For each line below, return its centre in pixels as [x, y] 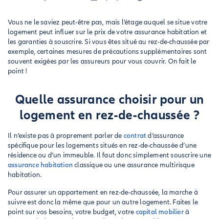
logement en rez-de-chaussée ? [109, 115]
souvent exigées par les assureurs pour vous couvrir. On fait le [102, 61]
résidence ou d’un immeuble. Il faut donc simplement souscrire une [110, 155]
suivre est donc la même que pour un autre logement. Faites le [103, 202]
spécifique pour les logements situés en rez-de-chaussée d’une [102, 145]
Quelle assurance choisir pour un [109, 99]
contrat [135, 136]
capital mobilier [160, 212]
